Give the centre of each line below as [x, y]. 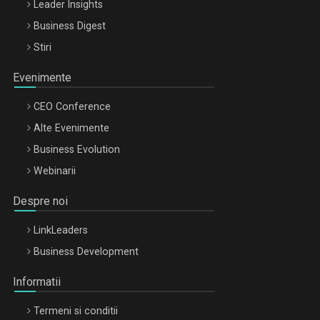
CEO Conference [72, 106]
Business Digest [70, 25]
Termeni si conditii [76, 310]
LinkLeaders [61, 230]
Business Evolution [77, 149]
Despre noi [40, 201]
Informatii [37, 281]
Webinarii [55, 170]
